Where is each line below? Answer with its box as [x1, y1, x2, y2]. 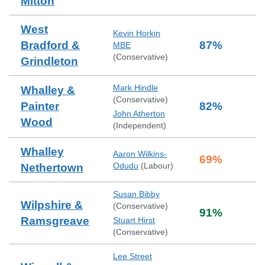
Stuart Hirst [113, 215, 155, 225]
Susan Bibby [113, 189, 160, 199]
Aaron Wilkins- [113, 149, 167, 159]
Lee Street [113, 251, 152, 261]
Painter [21, 100, 59, 112]
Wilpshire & [21, 199, 83, 211]
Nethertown [21, 161, 83, 174]
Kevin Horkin [113, 28, 160, 38]
